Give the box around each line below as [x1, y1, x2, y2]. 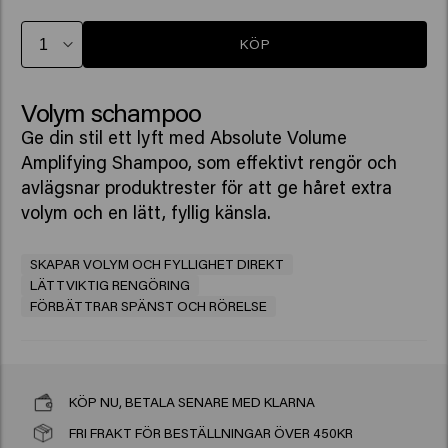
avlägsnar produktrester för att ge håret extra [20, 175, 392, 200]
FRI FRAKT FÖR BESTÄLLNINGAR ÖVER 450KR [68, 424, 353, 443]
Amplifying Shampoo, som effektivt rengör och [20, 150, 397, 175]
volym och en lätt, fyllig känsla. [20, 200, 271, 225]
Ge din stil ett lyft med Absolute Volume [20, 125, 347, 150]
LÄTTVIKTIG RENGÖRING [29, 275, 190, 294]
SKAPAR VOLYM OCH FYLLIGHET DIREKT [29, 254, 284, 273]
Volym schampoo [20, 95, 201, 130]
